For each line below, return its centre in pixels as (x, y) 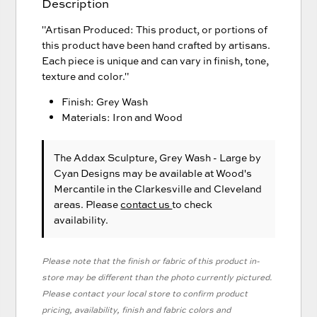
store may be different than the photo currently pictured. (157, 277)
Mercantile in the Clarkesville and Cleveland (158, 189)
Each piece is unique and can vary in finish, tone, (156, 60)
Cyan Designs (87, 173)
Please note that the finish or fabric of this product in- (151, 261)
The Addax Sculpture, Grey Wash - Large (152, 157)
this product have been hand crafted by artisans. (156, 45)
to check (192, 204)
